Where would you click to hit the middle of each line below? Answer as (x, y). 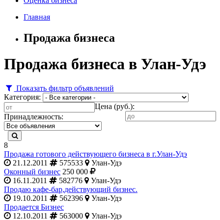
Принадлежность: (34, 116)
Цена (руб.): (115, 106)
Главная (37, 17)
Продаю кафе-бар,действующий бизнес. (71, 189)
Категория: (22, 97)
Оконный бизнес (32, 171)
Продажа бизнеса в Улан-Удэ (105, 64)
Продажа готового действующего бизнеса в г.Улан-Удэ (96, 154)
